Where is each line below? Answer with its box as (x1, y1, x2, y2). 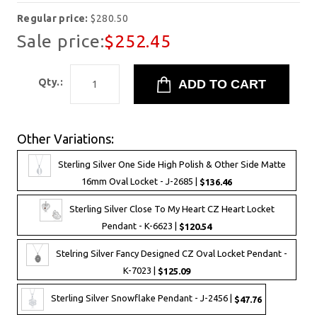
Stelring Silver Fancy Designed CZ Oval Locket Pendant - (56, 248, 287, 259)
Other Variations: (17, 132, 114, 146)
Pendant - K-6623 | (102, 221, 179, 231)
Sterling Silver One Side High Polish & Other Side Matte (57, 159, 286, 170)
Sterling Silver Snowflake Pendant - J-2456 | (51, 293, 234, 304)
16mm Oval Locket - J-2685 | (81, 176, 200, 186)
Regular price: (17, 13, 91, 24)
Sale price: (17, 31, 105, 51)
